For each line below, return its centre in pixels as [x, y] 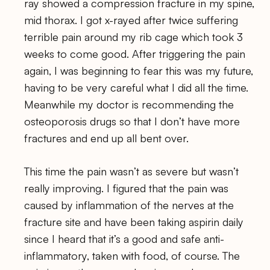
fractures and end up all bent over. [106, 138]
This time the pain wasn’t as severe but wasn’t [131, 171]
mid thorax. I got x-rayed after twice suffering [131, 20]
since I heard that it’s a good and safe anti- [124, 238]
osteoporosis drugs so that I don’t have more [132, 121]
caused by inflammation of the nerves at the [129, 205]
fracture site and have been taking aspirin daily [134, 221]
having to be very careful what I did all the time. [136, 87]
